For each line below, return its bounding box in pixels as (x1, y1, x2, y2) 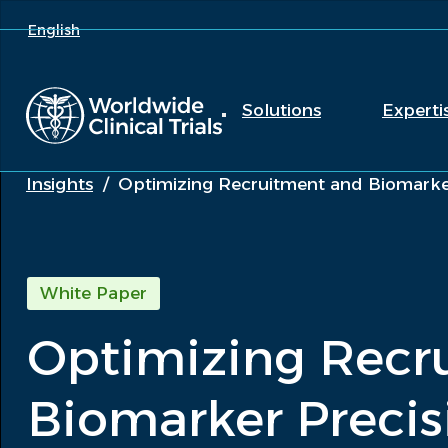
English (28, 20, 80, 39)
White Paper (40, 283, 147, 303)
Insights (26, 174, 93, 194)
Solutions (242, 100, 321, 120)
